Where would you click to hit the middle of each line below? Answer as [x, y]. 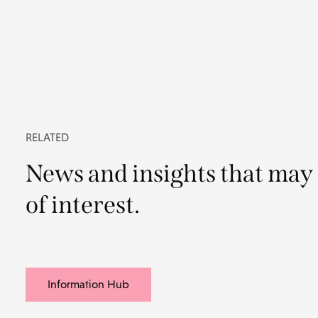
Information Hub [88, 284]
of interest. [83, 204]
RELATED [47, 137]
